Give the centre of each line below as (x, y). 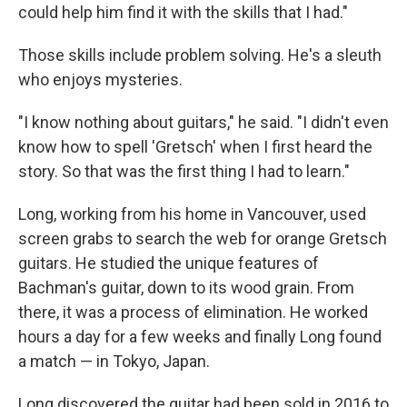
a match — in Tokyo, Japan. (114, 361)
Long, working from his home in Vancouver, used (192, 213)
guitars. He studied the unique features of (169, 263)
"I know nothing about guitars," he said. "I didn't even (203, 122)
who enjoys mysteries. (100, 79)
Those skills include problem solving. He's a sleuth (200, 55)
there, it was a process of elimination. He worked (193, 312)
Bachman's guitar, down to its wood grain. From (186, 287)
